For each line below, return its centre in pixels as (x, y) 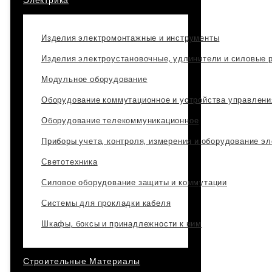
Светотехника (70, 162)
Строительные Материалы (82, 261)
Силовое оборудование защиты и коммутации (134, 182)
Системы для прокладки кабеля (106, 203)
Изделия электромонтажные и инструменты (131, 38)
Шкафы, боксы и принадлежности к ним (121, 224)
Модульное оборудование (94, 79)
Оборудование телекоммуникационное (120, 121)
